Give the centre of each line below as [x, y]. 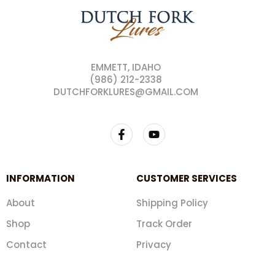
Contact [26, 245]
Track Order [164, 224]
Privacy [154, 245]
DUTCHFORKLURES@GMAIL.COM [126, 92]
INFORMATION [41, 179]
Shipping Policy [172, 203]
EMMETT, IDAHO [126, 68]
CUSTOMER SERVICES [187, 179]
